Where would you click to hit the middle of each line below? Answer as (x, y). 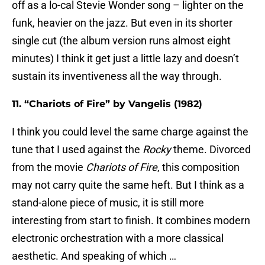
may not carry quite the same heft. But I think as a (128, 185)
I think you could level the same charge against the (130, 132)
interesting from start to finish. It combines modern (131, 221)
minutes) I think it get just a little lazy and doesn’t (125, 59)
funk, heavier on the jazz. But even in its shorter (122, 23)
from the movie (49, 167)
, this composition (198, 167)
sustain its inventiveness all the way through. (117, 76)
